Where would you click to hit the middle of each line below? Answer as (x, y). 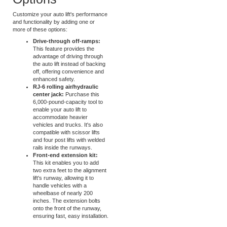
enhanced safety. (54, 96)
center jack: (49, 111)
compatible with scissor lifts (66, 149)
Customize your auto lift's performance (60, 31)
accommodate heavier (60, 134)
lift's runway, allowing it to (63, 195)
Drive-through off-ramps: (67, 58)
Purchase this (82, 111)
